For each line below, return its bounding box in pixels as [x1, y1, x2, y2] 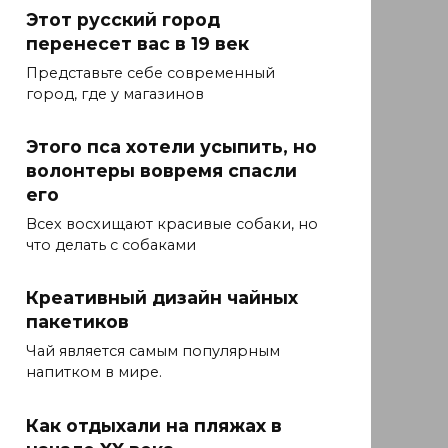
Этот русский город [26, 9, 220, 31]
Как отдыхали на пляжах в [26, 414, 282, 436]
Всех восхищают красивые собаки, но [26, 215, 318, 234]
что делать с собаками [26, 236, 196, 255]
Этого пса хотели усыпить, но [26, 136, 317, 158]
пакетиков [26, 311, 129, 333]
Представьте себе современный [26, 64, 275, 83]
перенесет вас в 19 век [26, 33, 249, 55]
